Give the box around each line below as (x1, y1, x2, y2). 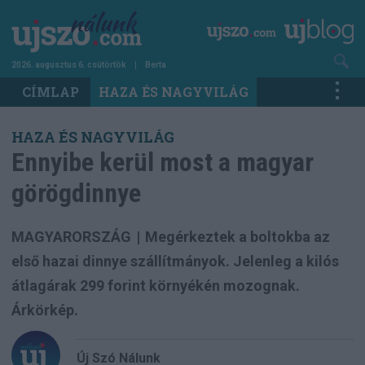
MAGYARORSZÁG (11, 227, 131, 245)
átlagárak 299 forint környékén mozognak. (11, 276, 300, 294)
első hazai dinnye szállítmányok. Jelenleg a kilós (11, 252, 339, 270)
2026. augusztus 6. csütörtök (11, 59, 126, 69)
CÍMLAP (22, 82, 79, 100)
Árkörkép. (11, 301, 78, 319)
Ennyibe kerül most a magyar (11, 146, 314, 178)
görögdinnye (11, 177, 141, 209)
